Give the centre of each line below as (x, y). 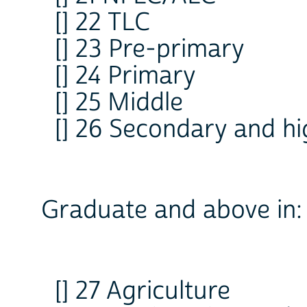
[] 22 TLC (102, 23)
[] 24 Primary (125, 76)
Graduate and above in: (172, 211)
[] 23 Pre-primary (150, 50)
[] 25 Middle (119, 103)
